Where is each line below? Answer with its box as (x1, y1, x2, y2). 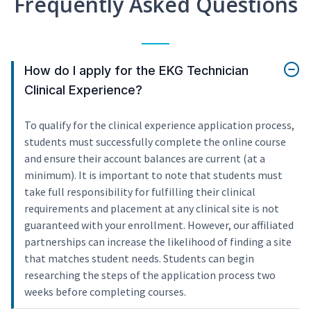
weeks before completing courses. (24, 285, 186, 299)
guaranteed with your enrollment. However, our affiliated (24, 218, 294, 233)
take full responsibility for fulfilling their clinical (24, 185, 255, 199)
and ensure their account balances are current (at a (24, 151, 265, 166)
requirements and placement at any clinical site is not (24, 201, 279, 216)
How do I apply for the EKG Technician (24, 63, 249, 78)
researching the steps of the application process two (24, 268, 276, 283)
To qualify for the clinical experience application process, (24, 118, 294, 133)
